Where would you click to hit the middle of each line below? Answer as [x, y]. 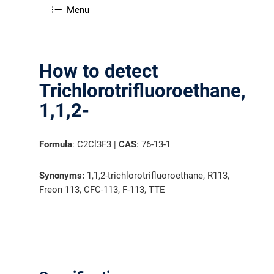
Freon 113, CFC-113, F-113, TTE [102, 190]
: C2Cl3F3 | [96, 144]
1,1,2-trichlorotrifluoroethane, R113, [157, 176]
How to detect [99, 71]
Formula [56, 144]
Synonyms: [62, 176]
